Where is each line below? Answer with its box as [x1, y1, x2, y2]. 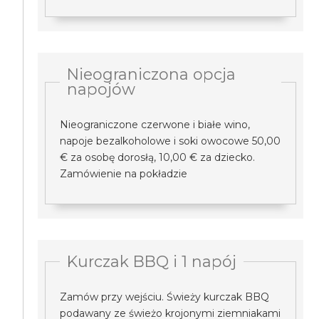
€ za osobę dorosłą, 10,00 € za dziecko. [60, 151, 256, 164]
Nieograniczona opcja [67, 65, 236, 83]
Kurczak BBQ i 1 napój [67, 252, 237, 271]
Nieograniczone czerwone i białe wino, [60, 118, 251, 131]
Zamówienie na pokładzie [60, 167, 188, 180]
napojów [67, 80, 136, 98]
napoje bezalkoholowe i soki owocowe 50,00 [60, 135, 281, 147]
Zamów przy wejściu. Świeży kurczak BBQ [60, 291, 270, 303]
